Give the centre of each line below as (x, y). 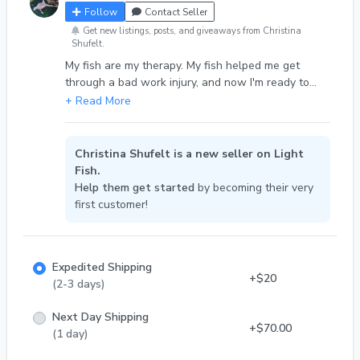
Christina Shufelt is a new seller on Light (189, 154)
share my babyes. (110, 100)
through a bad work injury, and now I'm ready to (187, 83)
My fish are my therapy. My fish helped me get (182, 66)
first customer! (111, 205)
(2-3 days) (79, 284)
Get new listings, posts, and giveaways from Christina (192, 31)
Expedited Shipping (102, 268)
